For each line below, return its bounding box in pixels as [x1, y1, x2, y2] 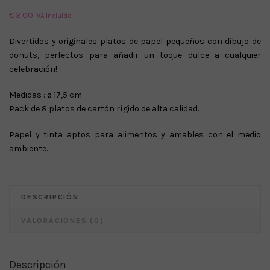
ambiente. [9, 143, 48, 154]
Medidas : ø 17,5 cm [9, 89, 82, 100]
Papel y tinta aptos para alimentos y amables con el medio [9, 129, 261, 140]
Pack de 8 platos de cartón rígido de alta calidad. [9, 103, 202, 114]
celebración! [9, 63, 57, 74]
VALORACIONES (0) [21, 216, 104, 225]
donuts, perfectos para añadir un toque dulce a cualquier [9, 49, 261, 60]
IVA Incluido [35, 11, 72, 20]
